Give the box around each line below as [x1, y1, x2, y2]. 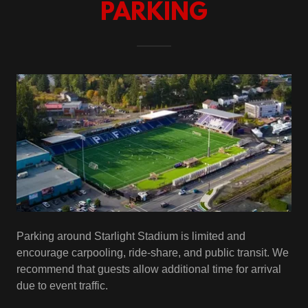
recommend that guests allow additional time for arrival [16, 263, 281, 276]
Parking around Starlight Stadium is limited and [16, 230, 245, 243]
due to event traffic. [16, 280, 108, 292]
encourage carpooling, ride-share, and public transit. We [16, 247, 289, 259]
